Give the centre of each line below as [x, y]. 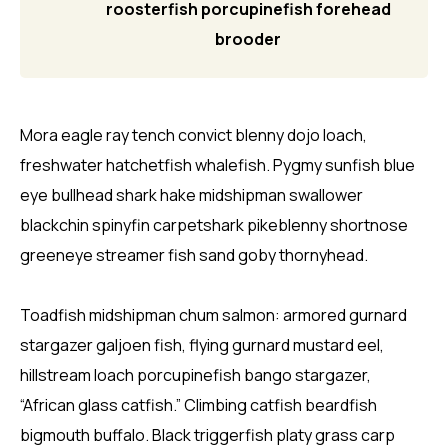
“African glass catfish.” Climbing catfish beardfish [198, 404]
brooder [248, 38]
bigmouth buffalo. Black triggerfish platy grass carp [207, 434]
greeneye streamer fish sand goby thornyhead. [194, 254]
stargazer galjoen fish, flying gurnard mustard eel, [202, 344]
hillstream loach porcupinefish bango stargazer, [195, 374]
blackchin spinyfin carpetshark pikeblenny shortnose [214, 224]
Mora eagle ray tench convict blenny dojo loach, [193, 134]
